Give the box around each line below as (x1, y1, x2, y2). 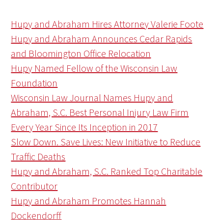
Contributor (11, 180, 58, 192)
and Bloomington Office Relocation (11, 47, 151, 60)
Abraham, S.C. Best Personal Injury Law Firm (11, 106, 189, 119)
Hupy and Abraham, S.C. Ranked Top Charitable (11, 165, 203, 178)
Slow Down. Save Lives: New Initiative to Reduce (11, 136, 201, 148)
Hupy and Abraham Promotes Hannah (11, 194, 166, 207)
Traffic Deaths (11, 150, 66, 163)
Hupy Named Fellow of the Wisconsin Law (11, 62, 178, 75)
